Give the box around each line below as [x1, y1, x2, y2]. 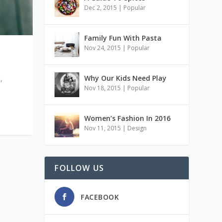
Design [127, 124, 147, 132]
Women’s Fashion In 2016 [84, 113, 171, 123]
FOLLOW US [55, 163, 105, 173]
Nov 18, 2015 [84, 84, 121, 92]
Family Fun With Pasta [84, 33, 162, 43]
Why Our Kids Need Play [84, 73, 167, 83]
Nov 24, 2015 [84, 44, 121, 52]
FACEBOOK [81, 192, 119, 202]
